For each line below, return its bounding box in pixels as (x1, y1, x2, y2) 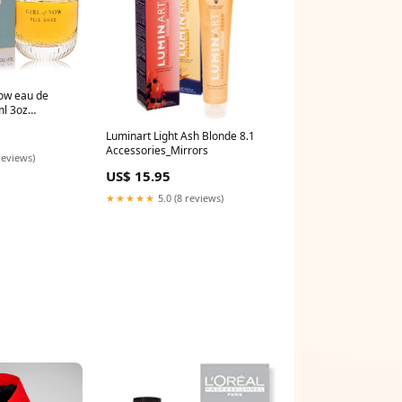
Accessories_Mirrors (106, 142, 208, 158)
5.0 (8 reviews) (155, 190, 223, 205)
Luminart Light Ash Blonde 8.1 (106, 127, 255, 144)
